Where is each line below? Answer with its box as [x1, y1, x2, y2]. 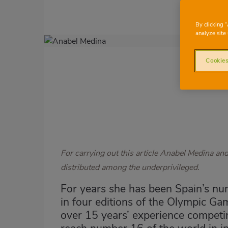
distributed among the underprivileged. [61, 162, 199, 174]
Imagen [44, 35, 71, 46]
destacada [44, 47, 80, 59]
